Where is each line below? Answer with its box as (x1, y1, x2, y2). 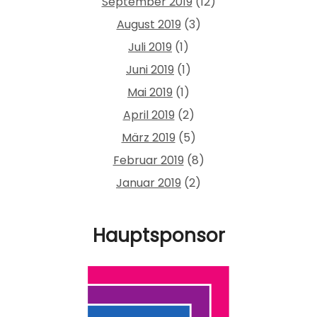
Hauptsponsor (92, 222, 225, 248)
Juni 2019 (126, 61, 174, 78)
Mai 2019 (127, 83, 173, 100)
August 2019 (116, 16, 181, 33)
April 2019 (122, 106, 175, 123)
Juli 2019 (128, 38, 172, 55)
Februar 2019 (113, 151, 184, 168)
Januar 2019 (116, 174, 181, 191)
